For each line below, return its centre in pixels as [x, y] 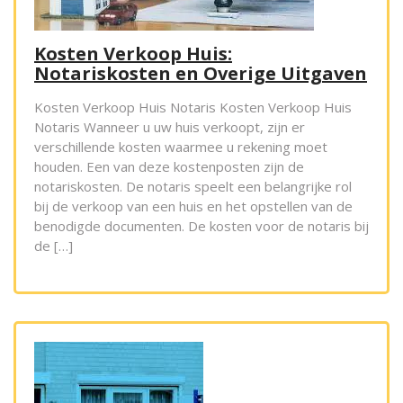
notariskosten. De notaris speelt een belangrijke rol [193, 187]
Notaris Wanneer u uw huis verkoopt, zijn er [170, 127]
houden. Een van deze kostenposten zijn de [169, 167]
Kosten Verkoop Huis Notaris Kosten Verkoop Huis [193, 107]
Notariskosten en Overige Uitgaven [201, 74]
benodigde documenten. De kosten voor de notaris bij [201, 226]
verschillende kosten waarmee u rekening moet [181, 147]
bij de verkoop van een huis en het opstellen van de [193, 206]
